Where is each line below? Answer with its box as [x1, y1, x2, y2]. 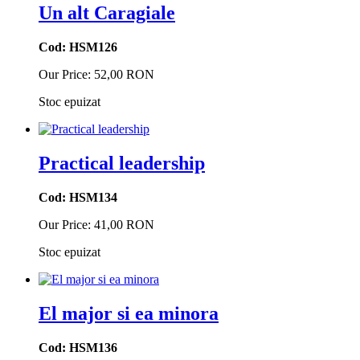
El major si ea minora [39, 302, 219, 324]
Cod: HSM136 [39, 340, 117, 354]
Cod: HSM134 [39, 190, 117, 204]
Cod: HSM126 [39, 40, 117, 55]
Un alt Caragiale [39, 2, 175, 24]
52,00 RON [94, 67, 154, 82]
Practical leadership [39, 153, 205, 174]
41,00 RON [94, 217, 154, 231]
